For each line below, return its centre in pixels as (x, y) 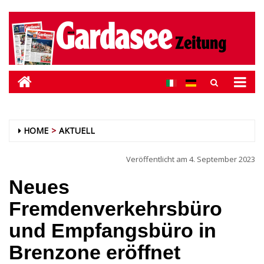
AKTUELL (77, 131)
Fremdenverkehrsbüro (115, 209)
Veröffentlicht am (158, 159)
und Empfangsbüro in (113, 230)
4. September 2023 (222, 159)
